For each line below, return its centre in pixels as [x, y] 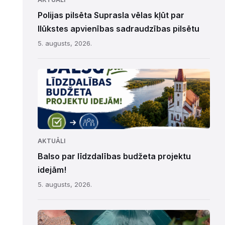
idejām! [52, 170]
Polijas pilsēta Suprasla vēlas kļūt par [111, 15]
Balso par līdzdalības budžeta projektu [114, 156]
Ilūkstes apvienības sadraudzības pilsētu [118, 29]
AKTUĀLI [51, 141]
